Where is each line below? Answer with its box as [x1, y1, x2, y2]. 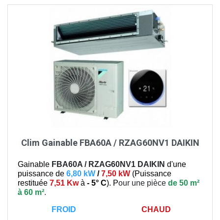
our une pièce [118, 178, 168, 187]
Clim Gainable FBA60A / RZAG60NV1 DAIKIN [21, 137, 199, 148]
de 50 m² [168, 178, 199, 187]
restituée [18, 178, 48, 187]
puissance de [18, 169, 66, 178]
